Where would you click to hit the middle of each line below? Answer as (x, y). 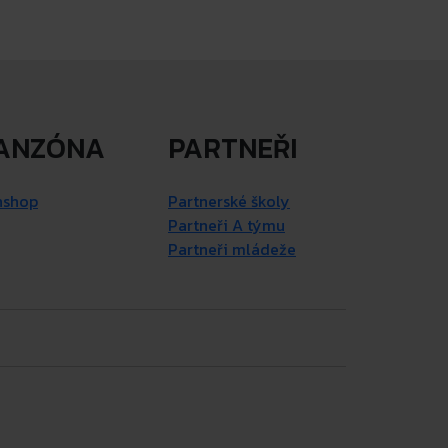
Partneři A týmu (226, 225)
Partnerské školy (229, 201)
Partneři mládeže (232, 249)
